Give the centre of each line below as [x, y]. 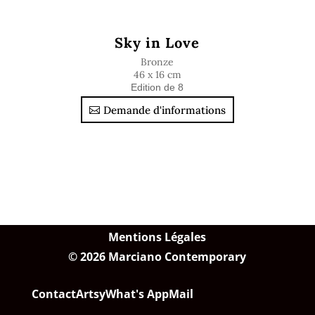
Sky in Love [157, 43]
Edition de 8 [157, 87]
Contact [53, 294]
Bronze [157, 62]
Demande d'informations [164, 110]
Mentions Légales [157, 237]
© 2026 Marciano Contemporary [157, 256]
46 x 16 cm [157, 75]
